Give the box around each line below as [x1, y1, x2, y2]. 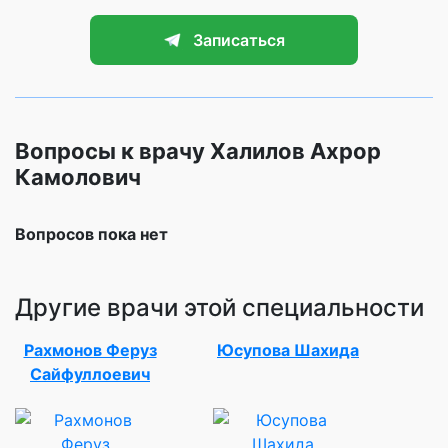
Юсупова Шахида [217, 339, 359, 360]
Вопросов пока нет [15, 223, 168, 244]
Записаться [193, 29, 285, 50]
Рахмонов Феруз [23, 339, 157, 360]
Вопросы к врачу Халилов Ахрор [15, 137, 381, 164]
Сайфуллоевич [30, 363, 150, 384]
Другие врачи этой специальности [15, 292, 424, 322]
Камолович [15, 163, 141, 190]
